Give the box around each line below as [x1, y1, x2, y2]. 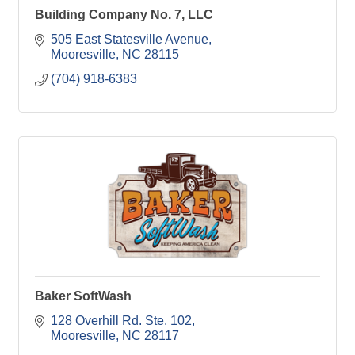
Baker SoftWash [35, 289, 132, 303]
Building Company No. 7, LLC [35, 8, 213, 22]
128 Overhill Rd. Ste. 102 [51, 314, 192, 328]
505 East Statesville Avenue [51, 32, 208, 47]
